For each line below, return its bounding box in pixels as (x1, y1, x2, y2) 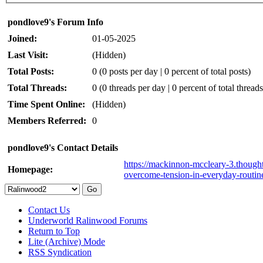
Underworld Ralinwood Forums (28, 215, 147, 225)
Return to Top (28, 225, 80, 236)
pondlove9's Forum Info (8, 16, 103, 27)
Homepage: (8, 164, 53, 174)
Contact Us (28, 204, 70, 215)
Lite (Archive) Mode (28, 236, 105, 247)
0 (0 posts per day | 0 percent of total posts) (92, 66, 251, 76)
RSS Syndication (28, 247, 92, 257)
